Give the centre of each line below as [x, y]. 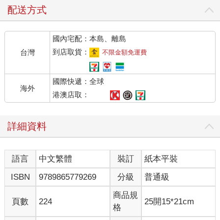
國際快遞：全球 [79, 82]
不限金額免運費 [125, 53]
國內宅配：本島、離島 [90, 39]
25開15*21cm [169, 201]
